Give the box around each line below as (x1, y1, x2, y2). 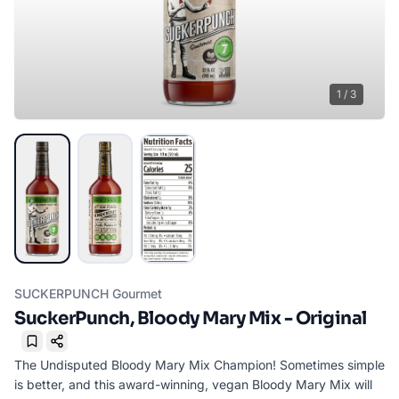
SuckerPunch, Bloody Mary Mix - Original (14, 306, 367, 330)
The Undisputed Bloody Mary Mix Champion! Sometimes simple (14, 357, 385, 373)
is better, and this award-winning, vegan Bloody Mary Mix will (14, 377, 372, 393)
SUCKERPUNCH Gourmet (14, 285, 162, 301)
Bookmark (30, 340, 90, 356)
